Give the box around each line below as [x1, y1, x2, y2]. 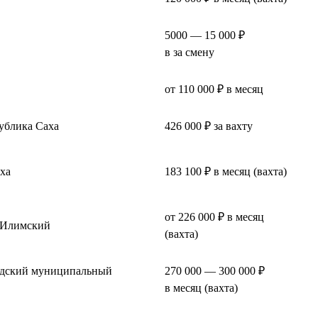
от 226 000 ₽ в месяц [165, 210, 264, 223]
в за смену [165, 45, 214, 58]
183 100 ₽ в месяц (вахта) [165, 165, 287, 177]
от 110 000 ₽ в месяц [165, 82, 263, 95]
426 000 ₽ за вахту [165, 119, 253, 132]
